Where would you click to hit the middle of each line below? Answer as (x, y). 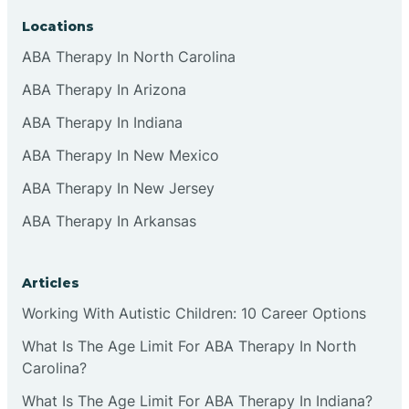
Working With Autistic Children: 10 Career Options (194, 313)
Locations (58, 26)
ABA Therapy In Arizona (104, 89)
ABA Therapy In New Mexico (121, 155)
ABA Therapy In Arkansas (109, 220)
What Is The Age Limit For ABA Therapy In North (189, 346)
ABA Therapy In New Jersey (118, 188)
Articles (51, 283)
